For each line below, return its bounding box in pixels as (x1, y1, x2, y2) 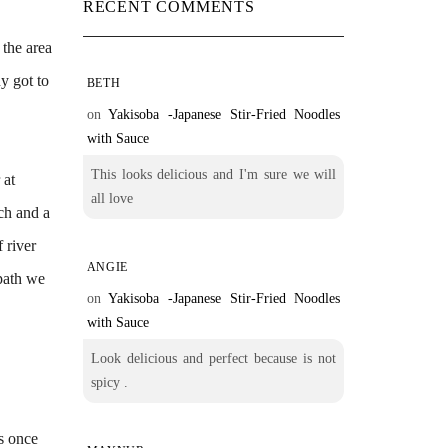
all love (90, 191, 133, 206)
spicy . (90, 375, 128, 390)
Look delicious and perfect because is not (90, 351, 337, 366)
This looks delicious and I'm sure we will (90, 167, 337, 182)
